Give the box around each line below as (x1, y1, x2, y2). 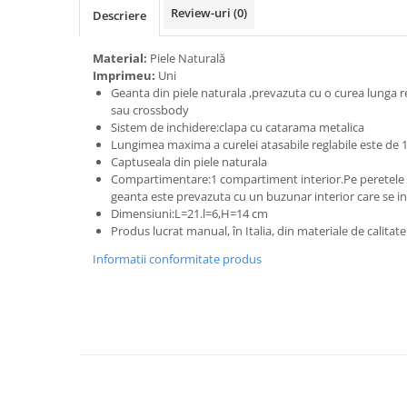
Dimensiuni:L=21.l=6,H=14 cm (111, 205, 268, 222)
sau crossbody (111, 102, 189, 118)
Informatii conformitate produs (93, 251, 262, 267)
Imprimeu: (93, 67, 158, 84)
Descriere (93, 7, 146, 24)
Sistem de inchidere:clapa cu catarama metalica (111, 119, 364, 135)
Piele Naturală (150, 50, 228, 66)
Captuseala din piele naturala (111, 154, 267, 170)
